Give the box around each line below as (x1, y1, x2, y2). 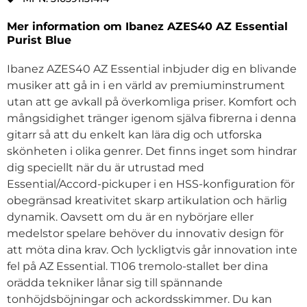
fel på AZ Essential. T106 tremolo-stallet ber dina (7, 260, 268, 273)
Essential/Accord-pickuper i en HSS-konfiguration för (7, 177, 295, 191)
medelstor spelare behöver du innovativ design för (7, 227, 284, 241)
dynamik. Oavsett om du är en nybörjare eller (7, 210, 254, 224)
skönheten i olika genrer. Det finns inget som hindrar (7, 145, 297, 158)
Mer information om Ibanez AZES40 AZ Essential (7, 20, 288, 34)
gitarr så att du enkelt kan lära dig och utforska (7, 128, 262, 142)
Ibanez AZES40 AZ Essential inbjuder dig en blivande (7, 62, 297, 76)
